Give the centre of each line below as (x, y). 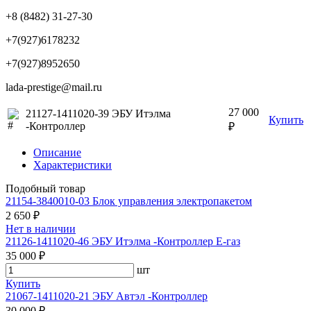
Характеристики (73, 165)
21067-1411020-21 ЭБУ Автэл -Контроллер (107, 296)
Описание (57, 152)
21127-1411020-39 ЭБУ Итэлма (98, 113)
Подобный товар (45, 188)
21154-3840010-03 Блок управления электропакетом (129, 201)
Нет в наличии (41, 228)
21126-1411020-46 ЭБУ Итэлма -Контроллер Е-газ (123, 241)
